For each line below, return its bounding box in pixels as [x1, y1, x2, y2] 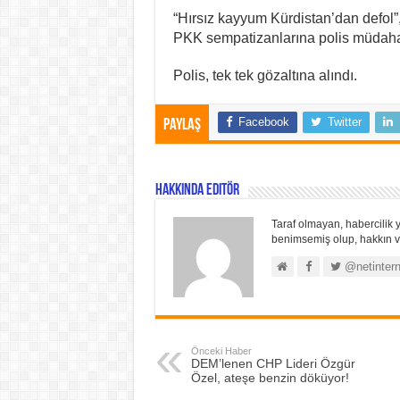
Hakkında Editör [154, 182, 239, 200]
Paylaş [162, 117, 201, 135]
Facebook [237, 115, 289, 129]
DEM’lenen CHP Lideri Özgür [190, 356, 355, 371]
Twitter [327, 115, 362, 129]
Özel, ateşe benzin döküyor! [190, 371, 349, 386]
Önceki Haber [190, 346, 252, 357]
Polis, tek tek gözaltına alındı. [172, 68, 357, 84]
